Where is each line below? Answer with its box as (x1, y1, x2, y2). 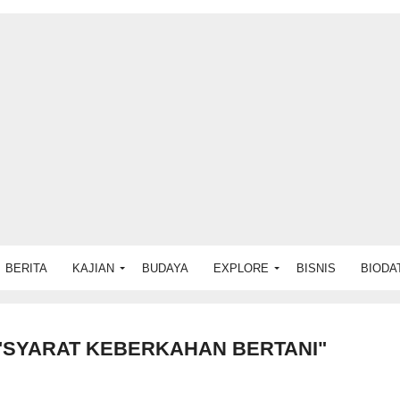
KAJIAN (72, 261, 114, 275)
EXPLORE (213, 261, 269, 275)
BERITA (5, 261, 47, 275)
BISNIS (296, 261, 336, 275)
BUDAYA (142, 261, 188, 275)
